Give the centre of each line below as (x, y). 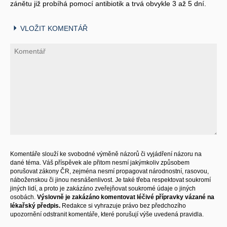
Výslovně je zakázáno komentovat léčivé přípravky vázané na (126, 197)
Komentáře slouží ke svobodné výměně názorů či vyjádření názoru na (106, 154)
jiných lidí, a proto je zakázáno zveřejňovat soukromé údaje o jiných (103, 188)
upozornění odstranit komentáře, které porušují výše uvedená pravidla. (107, 214)
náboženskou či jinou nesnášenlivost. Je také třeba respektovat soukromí (110, 180)
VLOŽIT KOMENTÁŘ (54, 28)
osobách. (24, 197)
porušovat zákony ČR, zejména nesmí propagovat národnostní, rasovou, (109, 171)
